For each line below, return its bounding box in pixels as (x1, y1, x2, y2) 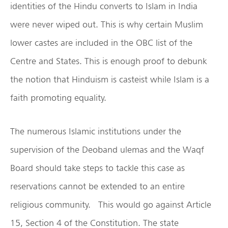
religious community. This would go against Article (10, 198, 211, 210)
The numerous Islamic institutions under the (10, 125, 181, 136)
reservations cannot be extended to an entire (10, 180, 185, 191)
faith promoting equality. (10, 92, 106, 103)
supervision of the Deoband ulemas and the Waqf (10, 144, 204, 155)
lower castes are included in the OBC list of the (10, 37, 192, 48)
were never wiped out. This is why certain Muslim (10, 18, 203, 30)
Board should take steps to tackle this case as (10, 162, 185, 173)
